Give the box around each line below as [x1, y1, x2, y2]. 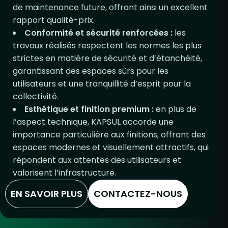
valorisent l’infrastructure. [13, 167, 116, 179]
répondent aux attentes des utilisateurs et [13, 154, 181, 166]
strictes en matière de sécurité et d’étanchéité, [13, 52, 202, 64]
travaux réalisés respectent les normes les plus [13, 40, 202, 51]
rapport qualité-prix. [13, 14, 95, 26]
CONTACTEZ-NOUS [94, 187, 182, 200]
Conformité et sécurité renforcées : [24, 27, 173, 39]
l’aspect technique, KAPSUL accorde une [13, 116, 174, 128]
